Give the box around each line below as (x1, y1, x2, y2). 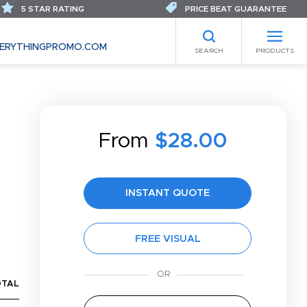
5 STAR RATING (19, 5, 84, 13)
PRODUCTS (255, 47, 294, 54)
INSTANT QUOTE (125, 188, 210, 198)
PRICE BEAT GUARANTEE (183, 5, 286, 13)
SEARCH (194, 47, 223, 54)
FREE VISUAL (134, 234, 201, 244)
